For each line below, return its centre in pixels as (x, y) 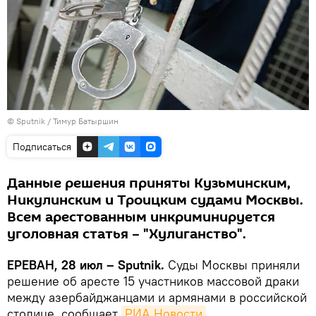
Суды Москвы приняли (232, 265)
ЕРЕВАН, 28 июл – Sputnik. (86, 265)
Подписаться (42, 147)
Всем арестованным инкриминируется (141, 218)
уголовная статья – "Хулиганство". (127, 235)
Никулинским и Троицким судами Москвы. (155, 201)
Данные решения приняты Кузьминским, (149, 184)
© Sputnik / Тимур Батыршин (63, 121)
